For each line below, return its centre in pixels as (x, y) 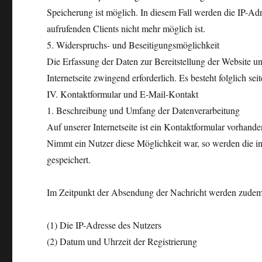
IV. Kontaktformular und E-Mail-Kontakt (123, 94)
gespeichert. (69, 159)
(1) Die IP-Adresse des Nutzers (104, 225)
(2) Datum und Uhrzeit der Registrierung (122, 241)
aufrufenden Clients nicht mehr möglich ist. (126, 28)
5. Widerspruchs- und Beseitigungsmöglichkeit (133, 45)
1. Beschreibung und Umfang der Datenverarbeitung (144, 110)
